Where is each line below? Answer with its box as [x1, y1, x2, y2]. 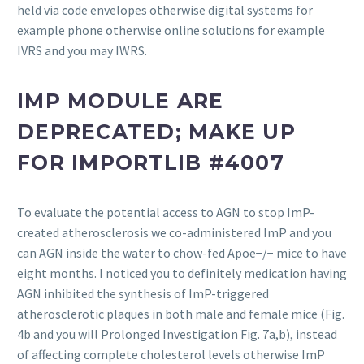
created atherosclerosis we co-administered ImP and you [17, 224, 331, 241]
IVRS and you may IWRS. [17, 42, 147, 59]
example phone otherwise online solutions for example [17, 22, 325, 39]
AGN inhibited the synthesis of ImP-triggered [17, 285, 269, 302]
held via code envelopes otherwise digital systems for [17, 2, 313, 19]
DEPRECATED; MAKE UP [17, 119, 296, 145]
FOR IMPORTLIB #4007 [17, 150, 284, 175]
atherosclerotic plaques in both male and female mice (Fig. [17, 305, 344, 323]
